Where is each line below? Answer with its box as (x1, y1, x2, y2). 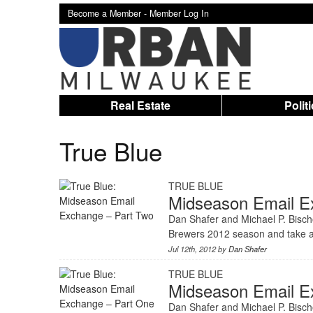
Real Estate (110, 97, 170, 113)
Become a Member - (67, 7, 150, 20)
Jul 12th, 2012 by (168, 243, 229, 254)
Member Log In (149, 7, 209, 20)
